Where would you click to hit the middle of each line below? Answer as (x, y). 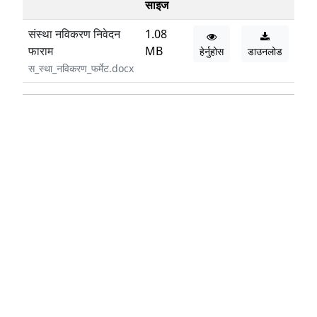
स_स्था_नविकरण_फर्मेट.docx (81, 68)
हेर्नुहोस (212, 51)
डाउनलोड (265, 51)
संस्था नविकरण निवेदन (74, 34)
